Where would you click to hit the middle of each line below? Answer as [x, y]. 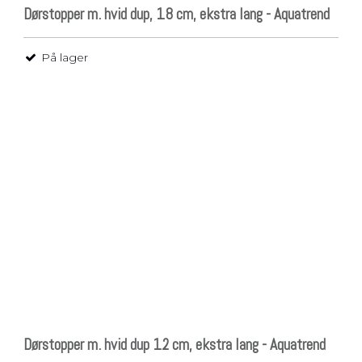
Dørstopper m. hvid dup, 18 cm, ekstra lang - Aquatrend [177, 15]
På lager [63, 58]
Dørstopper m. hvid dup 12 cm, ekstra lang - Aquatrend [175, 345]
